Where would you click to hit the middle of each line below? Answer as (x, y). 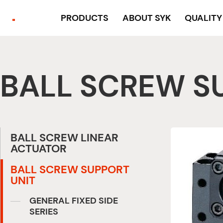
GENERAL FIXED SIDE (74, 201)
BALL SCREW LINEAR (64, 138)
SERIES (44, 212)
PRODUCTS (84, 18)
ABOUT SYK (147, 18)
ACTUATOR (39, 149)
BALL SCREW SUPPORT (70, 170)
